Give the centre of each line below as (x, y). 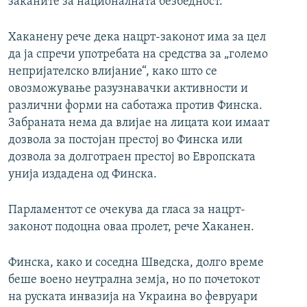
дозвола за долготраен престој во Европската (132, 158)
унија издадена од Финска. (83, 175)
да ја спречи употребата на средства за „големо (138, 55)
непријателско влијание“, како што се (113, 72)
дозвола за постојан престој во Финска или (125, 140)
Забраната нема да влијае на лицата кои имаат (139, 123)
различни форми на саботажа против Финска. (135, 106)
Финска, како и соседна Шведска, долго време (136, 263)
